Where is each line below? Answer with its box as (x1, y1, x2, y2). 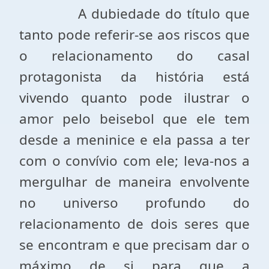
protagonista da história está (19, 67, 250, 86)
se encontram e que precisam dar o (19, 235, 250, 254)
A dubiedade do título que (77, 4, 250, 23)
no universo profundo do (19, 193, 250, 212)
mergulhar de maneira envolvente (19, 172, 250, 191)
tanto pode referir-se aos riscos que (19, 25, 250, 44)
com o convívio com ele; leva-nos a (19, 151, 250, 170)
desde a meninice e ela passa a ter (19, 130, 250, 149)
